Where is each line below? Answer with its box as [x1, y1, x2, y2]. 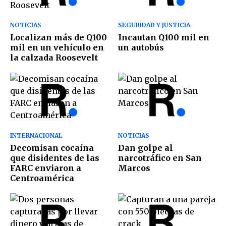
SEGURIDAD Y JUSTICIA [118, 21, 190, 29]
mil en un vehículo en [10, 42, 104, 53]
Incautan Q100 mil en [118, 32, 209, 43]
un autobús [118, 42, 164, 53]
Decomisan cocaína [10, 142, 94, 153]
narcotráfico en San [118, 152, 202, 163]
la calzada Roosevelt [10, 52, 98, 63]
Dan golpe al [118, 142, 173, 153]
